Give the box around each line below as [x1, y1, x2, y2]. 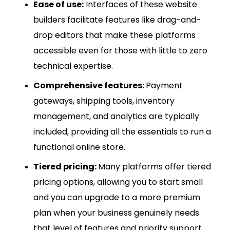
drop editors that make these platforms [33, 29, 196, 41]
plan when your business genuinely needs [33, 206, 199, 219]
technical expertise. [33, 60, 117, 72]
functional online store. [33, 141, 129, 153]
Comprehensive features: [33, 79, 146, 91]
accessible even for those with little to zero [33, 44, 207, 56]
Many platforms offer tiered [98, 160, 211, 172]
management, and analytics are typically [33, 110, 199, 122]
